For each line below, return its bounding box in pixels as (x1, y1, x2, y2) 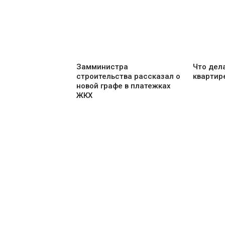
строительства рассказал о (76, 72, 180, 81)
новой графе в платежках (76, 81, 171, 91)
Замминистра (76, 62, 128, 72)
